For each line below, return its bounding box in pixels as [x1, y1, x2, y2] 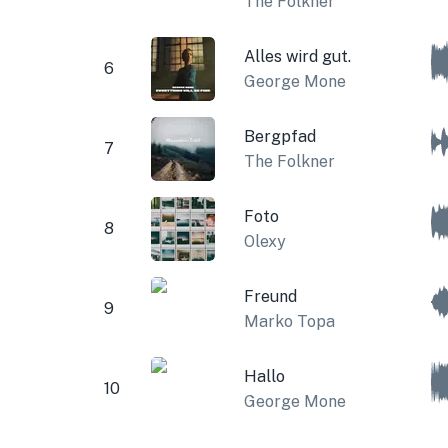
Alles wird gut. [243, 46, 351, 66]
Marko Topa [243, 311, 335, 331]
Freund [243, 286, 297, 306]
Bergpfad [243, 126, 316, 146]
